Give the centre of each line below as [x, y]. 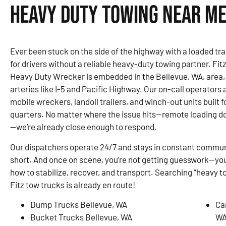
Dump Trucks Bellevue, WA [79, 204]
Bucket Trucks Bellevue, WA [81, 217]
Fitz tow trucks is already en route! [73, 184]
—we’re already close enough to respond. [83, 127]
